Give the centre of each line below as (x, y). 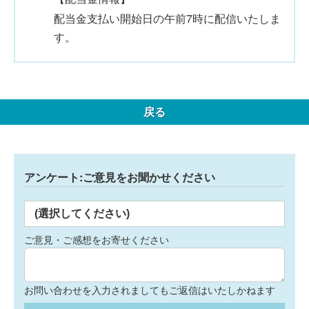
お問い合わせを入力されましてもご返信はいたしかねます (150, 290)
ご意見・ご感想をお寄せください (97, 239)
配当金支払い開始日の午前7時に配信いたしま (167, 18)
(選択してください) (82, 213)
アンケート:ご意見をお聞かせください (120, 177)
